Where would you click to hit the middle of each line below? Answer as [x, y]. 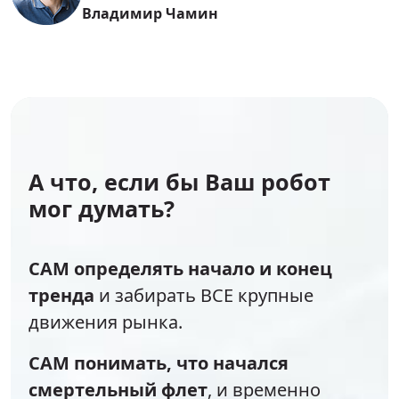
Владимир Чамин [150, 13]
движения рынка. [106, 322]
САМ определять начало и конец [180, 269]
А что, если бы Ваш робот [179, 182]
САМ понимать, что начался [159, 363]
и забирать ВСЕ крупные [204, 296]
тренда [61, 296]
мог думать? [102, 209]
